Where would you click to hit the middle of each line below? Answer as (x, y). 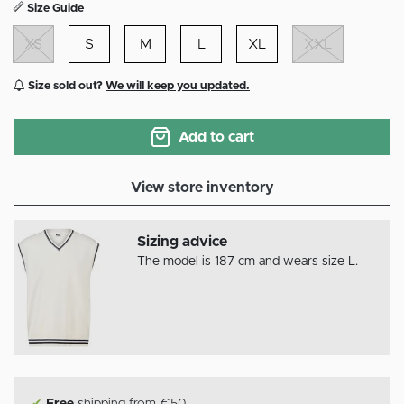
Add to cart (216, 138)
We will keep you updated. (178, 87)
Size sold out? (65, 87)
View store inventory (202, 188)
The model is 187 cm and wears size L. (248, 262)
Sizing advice (183, 242)
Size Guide (55, 8)
